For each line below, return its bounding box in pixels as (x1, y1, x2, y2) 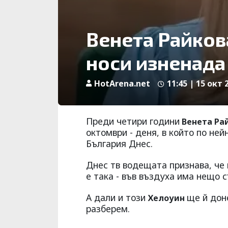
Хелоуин (148, 192, 187, 204)
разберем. (86, 203, 130, 215)
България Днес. (86, 137, 153, 150)
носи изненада (86, 51, 225, 75)
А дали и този (86, 191, 148, 204)
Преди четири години (86, 115, 180, 128)
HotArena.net (94, 78, 150, 90)
